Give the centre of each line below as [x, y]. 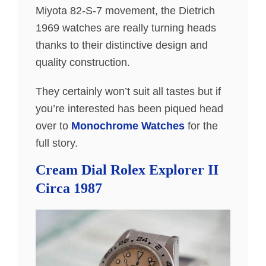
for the [201, 126]
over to [53, 126]
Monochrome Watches [128, 126]
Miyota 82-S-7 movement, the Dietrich [125, 10]
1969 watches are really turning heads [126, 28]
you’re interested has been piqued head [129, 108]
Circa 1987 [69, 188]
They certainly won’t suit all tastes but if [128, 91]
